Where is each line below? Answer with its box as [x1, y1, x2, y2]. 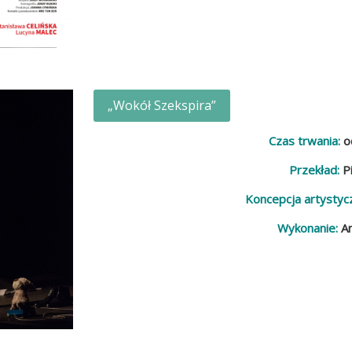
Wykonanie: [277, 219, 338, 236]
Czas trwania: [269, 132, 341, 148]
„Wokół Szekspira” [108, 96, 217, 114]
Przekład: [289, 161, 340, 178]
